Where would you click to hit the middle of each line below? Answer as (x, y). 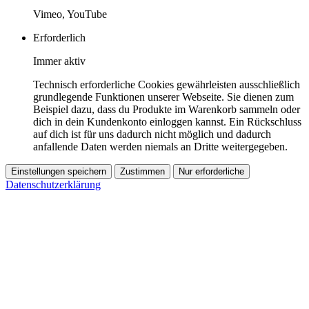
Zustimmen (142, 171)
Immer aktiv (59, 61)
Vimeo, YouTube (70, 14)
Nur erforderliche (211, 171)
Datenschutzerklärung (53, 184)
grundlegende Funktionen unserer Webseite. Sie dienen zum (163, 97)
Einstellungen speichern (59, 171)
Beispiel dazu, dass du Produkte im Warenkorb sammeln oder (167, 109)
